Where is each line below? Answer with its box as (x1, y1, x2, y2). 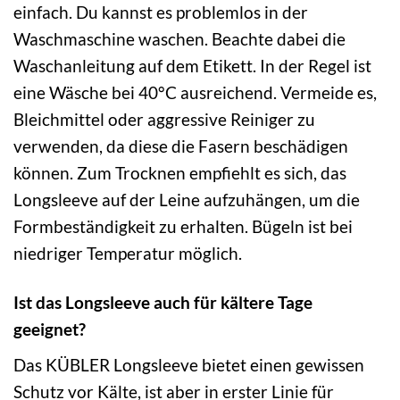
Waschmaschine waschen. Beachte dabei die (13, 29, 346, 50)
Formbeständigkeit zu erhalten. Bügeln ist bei (13, 216, 353, 237)
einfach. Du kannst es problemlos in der (13, 2, 308, 23)
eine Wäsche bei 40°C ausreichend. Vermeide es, (13, 82, 377, 104)
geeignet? (13, 319, 86, 340)
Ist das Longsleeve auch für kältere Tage (13, 292, 312, 313)
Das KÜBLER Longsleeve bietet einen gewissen (13, 354, 364, 375)
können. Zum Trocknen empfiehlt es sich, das (13, 162, 346, 184)
